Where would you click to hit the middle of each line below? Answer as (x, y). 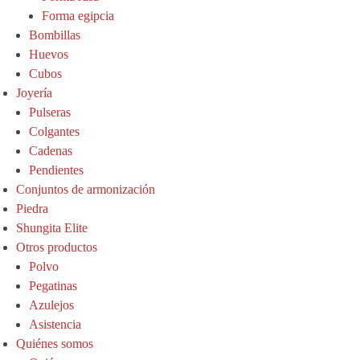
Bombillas (55, 35)
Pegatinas (53, 286)
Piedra (32, 209)
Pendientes (56, 170)
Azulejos (51, 305)
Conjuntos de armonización (86, 190)
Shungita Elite (52, 228)
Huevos (49, 55)
